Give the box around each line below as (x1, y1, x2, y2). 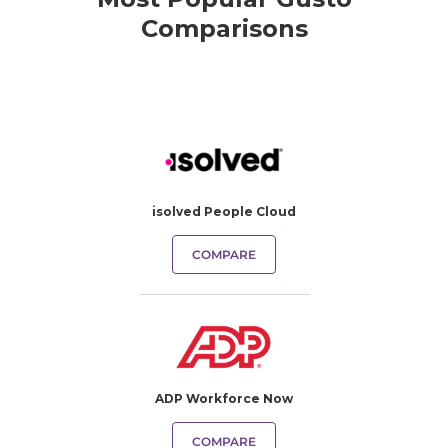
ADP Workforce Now (154, 391, 293, 406)
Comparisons (140, 14, 308, 43)
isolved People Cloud (151, 204, 296, 219)
